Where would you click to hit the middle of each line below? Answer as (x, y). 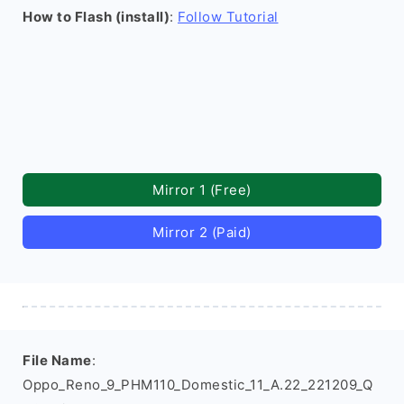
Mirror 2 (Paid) (202, 232)
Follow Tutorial (228, 17)
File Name (57, 360)
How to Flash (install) (96, 17)
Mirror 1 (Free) (202, 190)
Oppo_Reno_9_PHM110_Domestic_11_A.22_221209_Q (197, 385)
